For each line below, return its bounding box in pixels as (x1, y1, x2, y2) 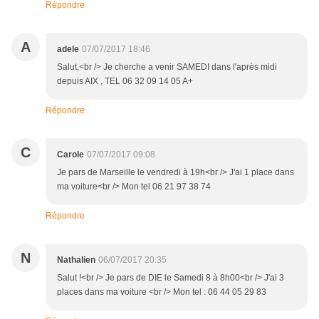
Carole (57, 150, 84, 159)
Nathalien (57, 255, 95, 265)
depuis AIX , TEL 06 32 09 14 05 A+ (57, 76, 193, 86)
